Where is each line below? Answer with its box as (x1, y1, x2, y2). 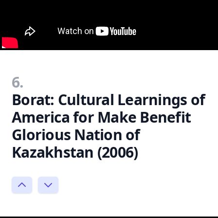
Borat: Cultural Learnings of (12, 90, 205, 109)
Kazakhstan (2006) (12, 142, 138, 162)
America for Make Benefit (12, 107, 191, 127)
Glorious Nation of (12, 125, 140, 145)
